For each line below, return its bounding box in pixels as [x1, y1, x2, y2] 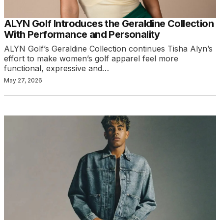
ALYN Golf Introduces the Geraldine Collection [4, 18, 214, 30]
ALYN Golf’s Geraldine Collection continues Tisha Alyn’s [4, 44, 213, 54]
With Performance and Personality [4, 28, 160, 41]
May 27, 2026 [4, 77, 42, 84]
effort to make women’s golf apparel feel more [4, 54, 178, 64]
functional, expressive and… [4, 63, 109, 74]
